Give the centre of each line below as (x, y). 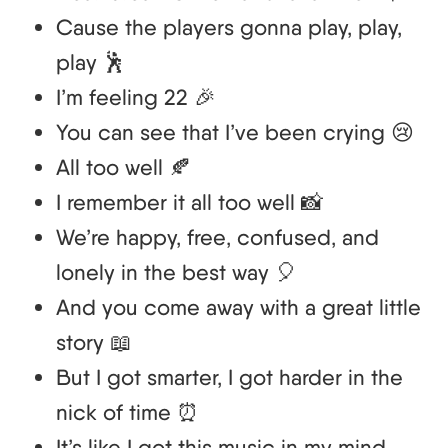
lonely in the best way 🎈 (176, 271)
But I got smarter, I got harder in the (229, 376)
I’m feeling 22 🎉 (136, 96)
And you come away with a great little (238, 306)
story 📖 (94, 341)
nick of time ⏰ (127, 411)
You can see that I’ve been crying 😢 (235, 131)
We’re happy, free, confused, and (217, 236)
